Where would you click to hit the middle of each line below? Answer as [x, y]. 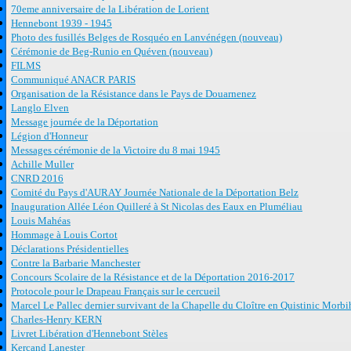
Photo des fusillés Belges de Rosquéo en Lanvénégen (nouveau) [147, 38]
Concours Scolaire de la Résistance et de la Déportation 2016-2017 [153, 277]
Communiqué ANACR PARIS [73, 80]
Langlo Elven [40, 108]
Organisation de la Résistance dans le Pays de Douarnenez [134, 94]
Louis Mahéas [41, 221]
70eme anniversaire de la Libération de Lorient [110, 9]
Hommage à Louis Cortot [64, 235]
